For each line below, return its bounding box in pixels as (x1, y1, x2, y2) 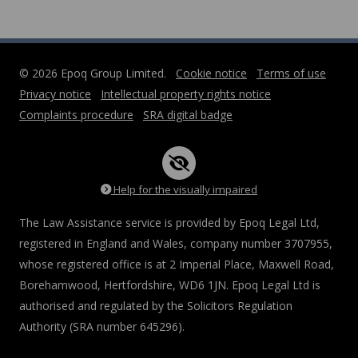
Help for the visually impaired (111, 182, 257, 197)
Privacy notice (19, 86, 91, 101)
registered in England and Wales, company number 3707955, (19, 236, 332, 251)
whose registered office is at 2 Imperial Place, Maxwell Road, (19, 257, 334, 272)
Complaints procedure (19, 107, 133, 122)
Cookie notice (176, 66, 247, 81)
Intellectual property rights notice (101, 86, 271, 101)
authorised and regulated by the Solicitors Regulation (19, 298, 292, 313)
